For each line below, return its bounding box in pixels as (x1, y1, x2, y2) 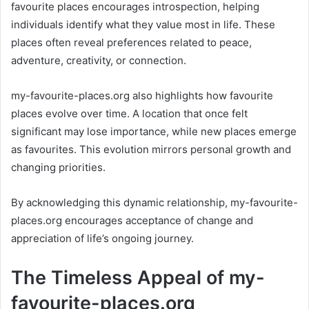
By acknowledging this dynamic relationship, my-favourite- (11, 196, 298, 210)
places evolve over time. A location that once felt (11, 107, 248, 121)
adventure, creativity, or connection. (11, 54, 186, 68)
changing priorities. (11, 161, 106, 175)
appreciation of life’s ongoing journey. (11, 232, 194, 246)
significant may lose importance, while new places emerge (11, 125, 297, 139)
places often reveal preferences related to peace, (11, 36, 252, 50)
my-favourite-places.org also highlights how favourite (11, 89, 273, 103)
